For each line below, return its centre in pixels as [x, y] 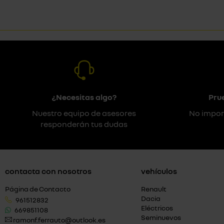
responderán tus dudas [84, 124]
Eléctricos [157, 208]
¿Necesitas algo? [84, 97]
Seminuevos [161, 217]
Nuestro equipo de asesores [84, 113]
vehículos [159, 171]
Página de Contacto [38, 189]
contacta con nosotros [48, 171]
